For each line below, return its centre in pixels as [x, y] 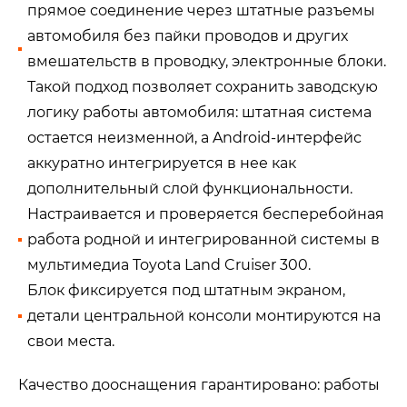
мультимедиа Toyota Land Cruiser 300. [169, 265]
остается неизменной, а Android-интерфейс [194, 138]
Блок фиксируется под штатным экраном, [186, 291]
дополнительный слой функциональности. [190, 189]
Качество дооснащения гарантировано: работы [199, 385]
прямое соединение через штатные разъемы [201, 11]
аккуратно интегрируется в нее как [162, 164]
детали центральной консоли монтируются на [204, 316]
